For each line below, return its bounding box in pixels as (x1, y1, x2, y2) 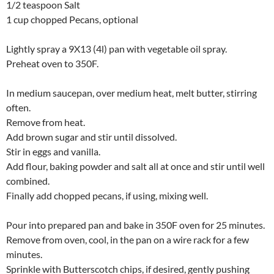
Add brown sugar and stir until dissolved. (6, 131, 177, 143)
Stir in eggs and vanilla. (6, 146, 100, 158)
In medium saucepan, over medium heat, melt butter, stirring (6, 87, 257, 99)
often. (6, 102, 31, 114)
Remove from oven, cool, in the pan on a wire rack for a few (6, 234, 249, 246)
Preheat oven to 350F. (6, 57, 98, 70)
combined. (6, 175, 50, 187)
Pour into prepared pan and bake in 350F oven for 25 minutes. (6, 219, 265, 231)
